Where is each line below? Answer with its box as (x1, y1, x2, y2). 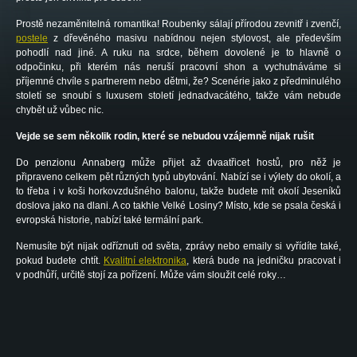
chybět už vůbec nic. (16, 104, 104, 116)
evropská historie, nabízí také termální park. (16, 214, 203, 226)
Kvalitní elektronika (103, 255, 187, 266)
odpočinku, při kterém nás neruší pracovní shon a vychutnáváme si (16, 61, 341, 73)
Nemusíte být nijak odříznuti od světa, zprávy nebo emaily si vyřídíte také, (16, 241, 341, 252)
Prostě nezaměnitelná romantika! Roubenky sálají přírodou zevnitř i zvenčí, (16, 18, 341, 29)
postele (16, 33, 48, 44)
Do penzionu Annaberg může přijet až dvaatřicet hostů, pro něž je (16, 157, 341, 168)
